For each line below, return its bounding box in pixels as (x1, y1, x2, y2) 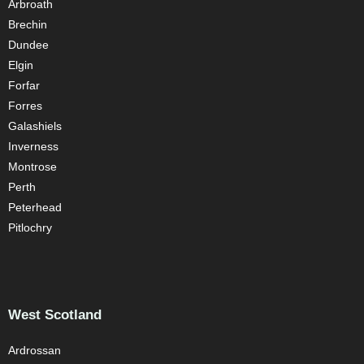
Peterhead (8, 201, 62, 214)
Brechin (8, 18, 47, 31)
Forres (8, 99, 42, 112)
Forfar (8, 79, 40, 92)
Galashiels (8, 119, 62, 132)
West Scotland (8, 307, 102, 323)
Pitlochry (8, 221, 52, 234)
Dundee (8, 38, 49, 51)
